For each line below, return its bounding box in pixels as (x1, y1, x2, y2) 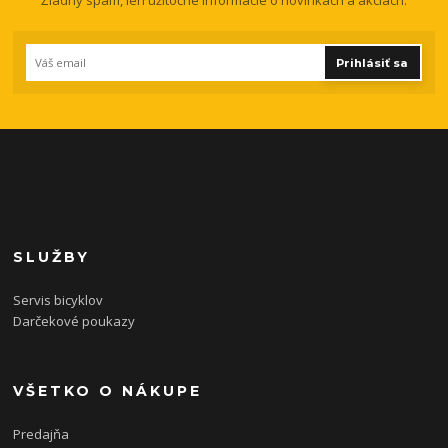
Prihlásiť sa (336, 55, 409, 70)
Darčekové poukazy (13, 311, 136, 330)
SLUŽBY (13, 248, 91, 267)
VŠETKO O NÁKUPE (13, 381, 203, 400)
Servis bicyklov (13, 290, 104, 309)
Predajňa (13, 424, 70, 443)
